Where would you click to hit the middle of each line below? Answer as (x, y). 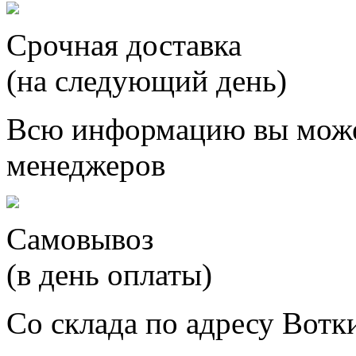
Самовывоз (80, 239)
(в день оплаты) (109, 275)
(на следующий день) (147, 81)
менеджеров (86, 165)
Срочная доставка (124, 45)
